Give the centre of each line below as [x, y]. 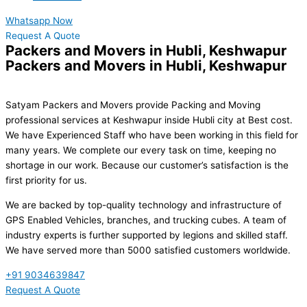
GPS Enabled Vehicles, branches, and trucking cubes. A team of [146, 220]
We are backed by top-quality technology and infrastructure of [144, 205]
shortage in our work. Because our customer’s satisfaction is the [147, 165]
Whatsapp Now [39, 20]
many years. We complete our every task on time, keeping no [141, 150]
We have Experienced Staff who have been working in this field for [152, 135]
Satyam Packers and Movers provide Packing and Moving [133, 105]
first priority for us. [46, 181]
